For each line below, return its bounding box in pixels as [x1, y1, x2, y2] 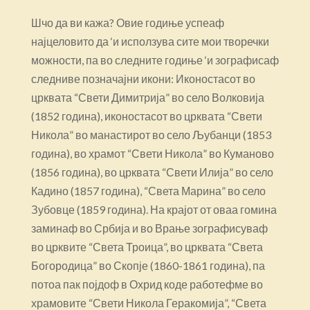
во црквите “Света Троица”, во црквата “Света [30, 239, 263, 253]
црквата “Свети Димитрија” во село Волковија [30, 90, 264, 104]
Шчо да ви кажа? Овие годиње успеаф [30, 15, 224, 29]
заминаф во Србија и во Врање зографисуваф [30, 221, 268, 235]
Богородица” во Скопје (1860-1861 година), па [30, 258, 265, 272]
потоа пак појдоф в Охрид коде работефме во [30, 277, 263, 291]
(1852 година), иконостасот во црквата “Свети [30, 109, 262, 122]
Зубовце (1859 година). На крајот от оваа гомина [30, 202, 277, 216]
